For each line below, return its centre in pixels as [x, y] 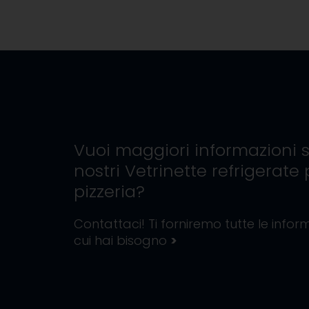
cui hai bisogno [122, 240]
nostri [99, 171]
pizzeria [105, 191]
